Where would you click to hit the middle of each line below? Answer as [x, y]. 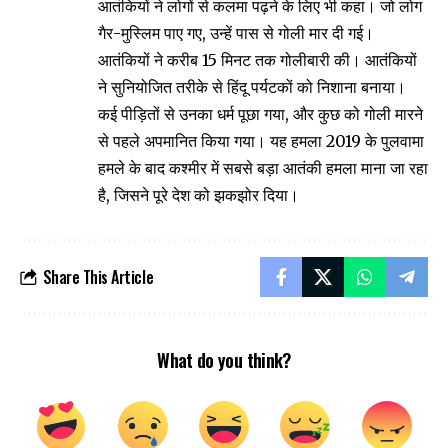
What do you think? [224, 360]
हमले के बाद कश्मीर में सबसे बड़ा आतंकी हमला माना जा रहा [263, 168]
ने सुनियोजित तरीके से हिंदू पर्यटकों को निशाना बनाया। [252, 87]
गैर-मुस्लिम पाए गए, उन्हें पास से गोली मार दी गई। [236, 33]
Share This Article [98, 276]
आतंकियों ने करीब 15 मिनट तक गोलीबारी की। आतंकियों [257, 60]
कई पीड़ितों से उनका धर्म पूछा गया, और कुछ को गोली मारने [260, 114]
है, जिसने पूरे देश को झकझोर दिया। [198, 195]
